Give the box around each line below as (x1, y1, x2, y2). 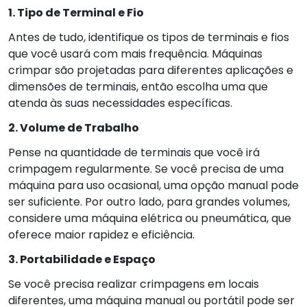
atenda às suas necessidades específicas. (8, 95, 232, 111)
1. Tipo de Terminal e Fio (8, 4, 144, 21)
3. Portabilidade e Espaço (8, 251, 156, 267)
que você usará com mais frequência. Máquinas (8, 45, 262, 62)
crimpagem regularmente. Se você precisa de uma (8, 160, 284, 177)
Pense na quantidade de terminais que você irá (8, 144, 260, 160)
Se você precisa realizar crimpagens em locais (8, 275, 259, 292)
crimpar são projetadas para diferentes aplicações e (8, 62, 293, 78)
